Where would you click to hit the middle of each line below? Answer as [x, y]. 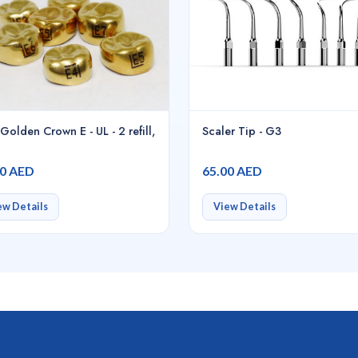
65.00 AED [232, 171]
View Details [244, 207]
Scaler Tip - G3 [242, 131]
